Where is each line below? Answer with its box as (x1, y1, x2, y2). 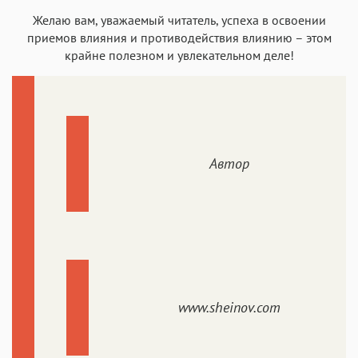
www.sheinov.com (178, 298, 280, 317)
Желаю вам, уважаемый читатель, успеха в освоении (32, 11, 326, 28)
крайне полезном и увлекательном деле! (64, 46, 294, 63)
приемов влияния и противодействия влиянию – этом (26, 29, 332, 46)
